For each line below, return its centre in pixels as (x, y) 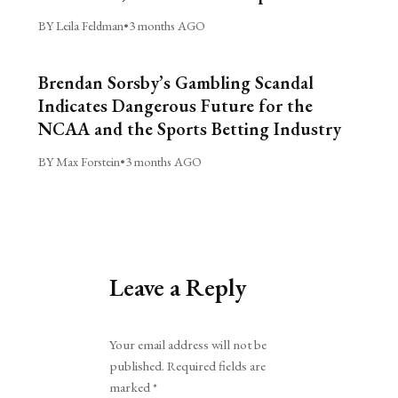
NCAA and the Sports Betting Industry (189, 128)
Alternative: (139, 330)
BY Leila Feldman (80, 25)
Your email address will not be (188, 344)
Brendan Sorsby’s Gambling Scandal (175, 82)
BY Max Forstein (79, 161)
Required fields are (217, 366)
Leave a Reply (179, 287)
